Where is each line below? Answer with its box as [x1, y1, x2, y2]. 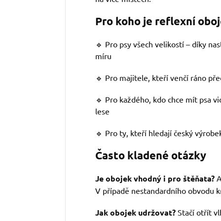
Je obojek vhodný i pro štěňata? [95, 173, 215, 184]
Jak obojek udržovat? [95, 207, 176, 218]
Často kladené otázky [95, 148, 206, 162]
